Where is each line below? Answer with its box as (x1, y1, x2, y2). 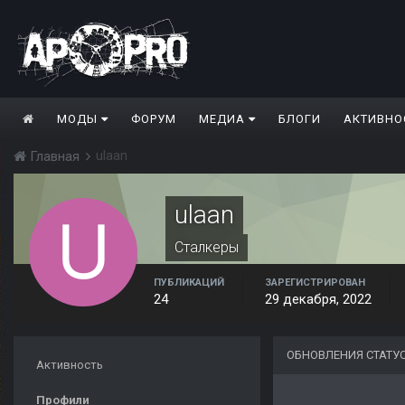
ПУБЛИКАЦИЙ (154, 277, 224, 289)
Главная (26, 148, 83, 165)
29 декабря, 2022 (265, 291, 372, 308)
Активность (36, 358, 103, 372)
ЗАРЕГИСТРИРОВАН (265, 277, 365, 289)
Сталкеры (174, 239, 239, 257)
